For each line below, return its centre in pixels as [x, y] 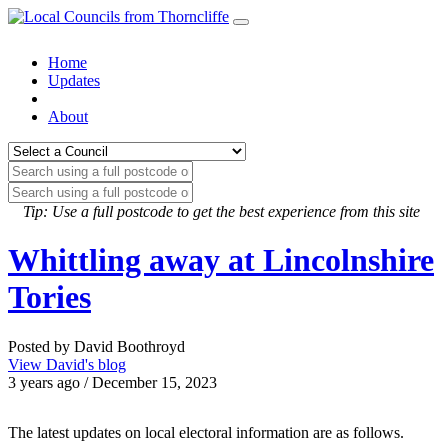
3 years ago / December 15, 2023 [112, 382]
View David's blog [67, 364]
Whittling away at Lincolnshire [221, 260]
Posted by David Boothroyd [96, 346]
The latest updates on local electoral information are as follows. [206, 432]
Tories [49, 297]
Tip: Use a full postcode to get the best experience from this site [221, 211]
